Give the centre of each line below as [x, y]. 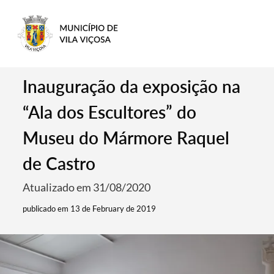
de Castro [59, 163]
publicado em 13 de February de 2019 [90, 209]
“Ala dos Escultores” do [110, 112]
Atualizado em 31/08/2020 [87, 187]
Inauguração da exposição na [132, 86]
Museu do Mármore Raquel [126, 138]
